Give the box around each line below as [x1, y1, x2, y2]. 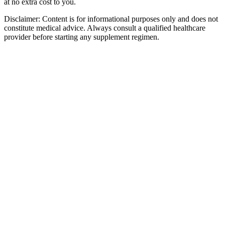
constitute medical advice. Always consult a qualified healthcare [4, 24, 205, 33]
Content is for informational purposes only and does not [40, 15, 218, 24]
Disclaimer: [4, 15, 40, 24]
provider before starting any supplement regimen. [4, 33, 159, 42]
